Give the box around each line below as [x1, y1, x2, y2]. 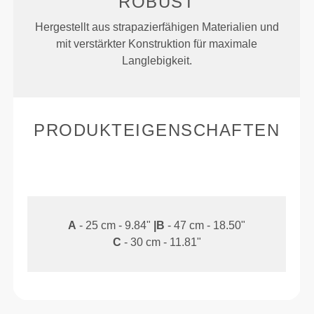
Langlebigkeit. [121, 55, 192, 67]
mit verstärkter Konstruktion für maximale [56, 38, 258, 50]
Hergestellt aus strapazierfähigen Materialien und [34, 21, 279, 34]
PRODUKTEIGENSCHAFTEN [34, 121, 280, 140]
